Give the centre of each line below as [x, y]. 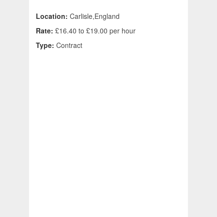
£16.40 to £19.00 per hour [95, 31]
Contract [69, 45]
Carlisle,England [95, 16]
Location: [53, 16]
